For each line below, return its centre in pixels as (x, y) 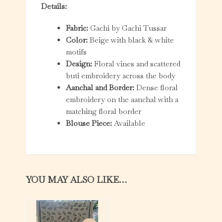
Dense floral (156, 88)
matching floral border (104, 111)
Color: (77, 40)
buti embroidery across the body (121, 76)
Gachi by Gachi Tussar (128, 28)
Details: (54, 6)
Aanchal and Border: (100, 88)
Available (129, 123)
